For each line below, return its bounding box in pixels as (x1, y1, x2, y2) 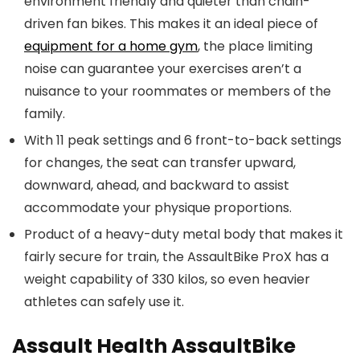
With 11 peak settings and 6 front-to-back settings (24, 131, 342, 149)
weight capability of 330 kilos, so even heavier (24, 270, 310, 288)
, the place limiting (198, 37, 313, 55)
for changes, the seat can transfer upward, (24, 153, 296, 172)
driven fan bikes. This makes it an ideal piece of (24, 14, 318, 33)
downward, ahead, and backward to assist (24, 176, 289, 194)
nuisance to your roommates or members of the (24, 82, 331, 100)
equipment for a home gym (24, 37, 198, 55)
